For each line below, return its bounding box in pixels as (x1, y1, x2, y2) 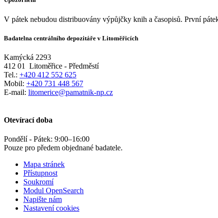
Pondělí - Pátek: (4, 135, 54, 144)
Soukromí (23, 178, 54, 186)
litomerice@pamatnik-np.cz (28, 88, 113, 96)
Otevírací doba (4, 116, 53, 125)
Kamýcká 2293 (4, 53, 51, 61)
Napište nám (23, 195, 62, 204)
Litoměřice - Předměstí (29, 61, 99, 70)
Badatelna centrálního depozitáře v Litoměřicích (4, 34, 138, 42)
